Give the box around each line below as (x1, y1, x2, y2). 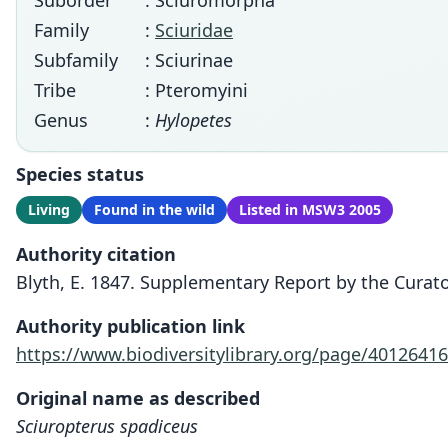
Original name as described (16, 386, 260, 410)
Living (28, 200, 70, 219)
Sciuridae (155, 18, 233, 42)
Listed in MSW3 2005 (239, 200, 381, 219)
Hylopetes (155, 108, 232, 132)
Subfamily (34, 48, 118, 72)
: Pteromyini (145, 78, 248, 102)
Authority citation (16, 242, 176, 266)
